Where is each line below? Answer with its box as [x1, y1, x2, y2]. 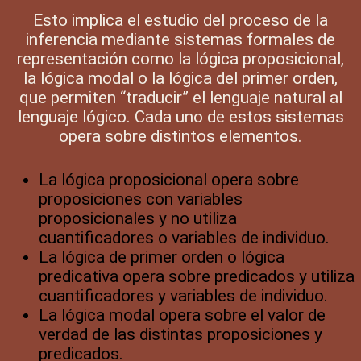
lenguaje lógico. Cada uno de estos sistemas [17, 106, 344, 127]
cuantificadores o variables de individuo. [39, 227, 330, 247]
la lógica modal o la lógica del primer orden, [23, 68, 338, 88]
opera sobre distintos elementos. [59, 126, 302, 146]
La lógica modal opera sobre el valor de [39, 305, 326, 325]
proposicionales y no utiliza [39, 208, 237, 228]
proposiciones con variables [39, 189, 243, 209]
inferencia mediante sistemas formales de [26, 29, 335, 49]
